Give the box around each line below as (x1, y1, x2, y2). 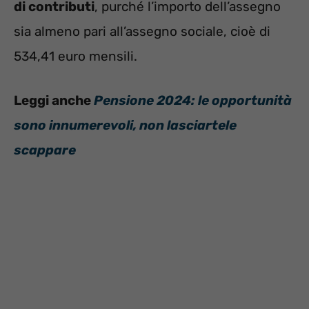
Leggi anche (14, 92, 94, 109)
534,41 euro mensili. (14, 48, 137, 64)
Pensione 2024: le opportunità (94, 92, 292, 109)
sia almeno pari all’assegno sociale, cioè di (14, 23, 270, 39)
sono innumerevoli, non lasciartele (14, 117, 237, 134)
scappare (14, 142, 76, 159)
